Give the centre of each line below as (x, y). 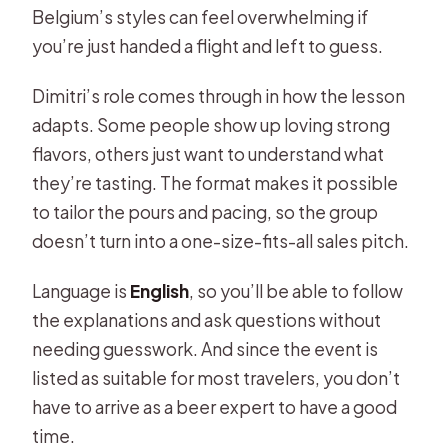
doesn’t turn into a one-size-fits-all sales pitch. (221, 241)
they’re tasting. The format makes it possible (215, 183)
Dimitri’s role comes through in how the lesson (219, 96)
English (160, 291)
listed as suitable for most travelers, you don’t (216, 378)
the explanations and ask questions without (207, 320)
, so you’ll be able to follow (296, 291)
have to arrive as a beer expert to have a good (215, 407)
